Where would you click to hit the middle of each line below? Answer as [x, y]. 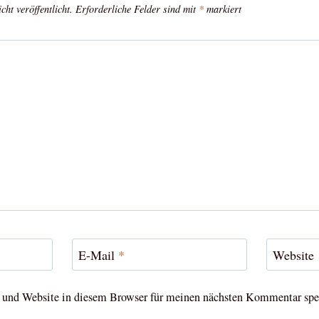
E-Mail [98, 255]
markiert [223, 9]
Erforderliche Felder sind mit [137, 9]
